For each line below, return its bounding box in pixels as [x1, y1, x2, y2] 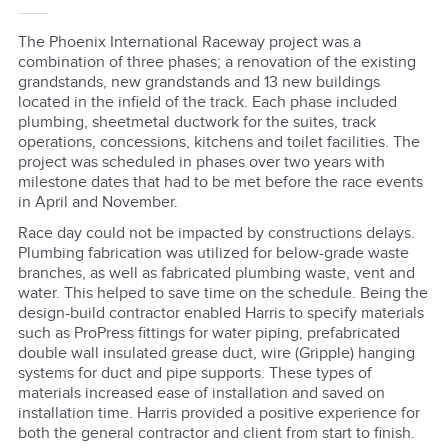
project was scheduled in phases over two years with [17, 152, 385, 172]
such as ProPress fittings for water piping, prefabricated [17, 324, 400, 344]
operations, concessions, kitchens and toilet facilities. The [17, 132, 420, 152]
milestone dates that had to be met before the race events [17, 172, 423, 192]
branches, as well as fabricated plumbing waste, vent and [17, 264, 415, 284]
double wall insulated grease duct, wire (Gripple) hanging [17, 344, 415, 364]
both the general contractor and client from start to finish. [17, 424, 415, 444]
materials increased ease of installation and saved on [17, 384, 385, 404]
